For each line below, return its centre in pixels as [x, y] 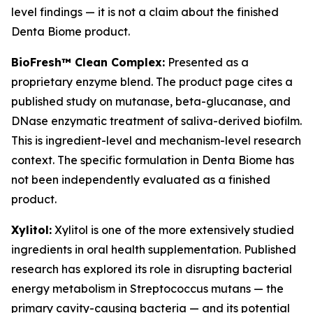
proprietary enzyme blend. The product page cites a [152, 82]
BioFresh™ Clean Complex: [88, 62]
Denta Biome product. [71, 31]
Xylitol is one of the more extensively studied [173, 230]
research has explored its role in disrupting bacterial [152, 269]
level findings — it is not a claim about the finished [145, 12]
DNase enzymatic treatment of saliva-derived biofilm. [156, 121]
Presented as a [207, 62]
